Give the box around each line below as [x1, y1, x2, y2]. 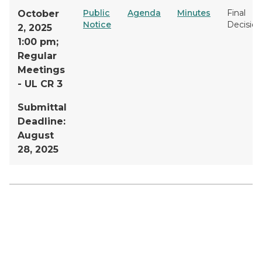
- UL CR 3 [18, 78, 63, 89]
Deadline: [18, 116, 65, 127]
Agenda [127, 8, 161, 18]
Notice [83, 19, 111, 30]
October [18, 8, 59, 19]
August [18, 130, 54, 141]
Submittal [18, 102, 67, 113]
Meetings [18, 64, 65, 75]
